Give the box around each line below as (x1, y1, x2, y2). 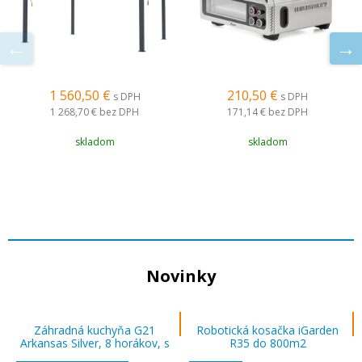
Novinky (146, 264, 216, 287)
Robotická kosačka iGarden (196, 322, 339, 338)
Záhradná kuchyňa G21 (34, 322, 155, 338)
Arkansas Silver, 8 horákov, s (19, 335, 170, 351)
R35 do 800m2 (229, 335, 306, 351)
